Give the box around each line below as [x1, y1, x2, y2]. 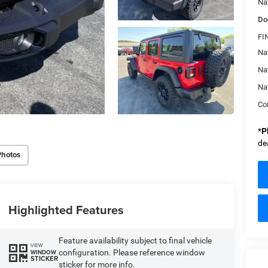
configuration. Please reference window [58, 247, 205, 257]
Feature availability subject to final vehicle [58, 235, 212, 245]
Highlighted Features [8, 200, 124, 218]
